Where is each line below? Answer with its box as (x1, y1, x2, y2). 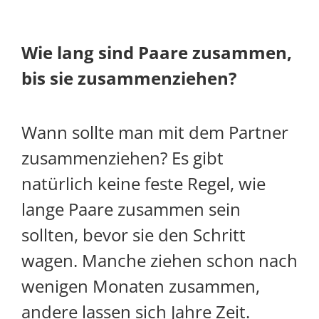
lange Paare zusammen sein (21, 197, 241, 221)
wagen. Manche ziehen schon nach (21, 249, 298, 273)
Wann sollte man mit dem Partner (21, 120, 288, 145)
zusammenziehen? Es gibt (21, 146, 224, 170)
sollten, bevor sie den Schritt (21, 223, 246, 247)
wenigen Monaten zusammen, (21, 274, 260, 298)
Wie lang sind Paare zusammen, (21, 41, 292, 65)
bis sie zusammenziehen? (21, 66, 236, 90)
